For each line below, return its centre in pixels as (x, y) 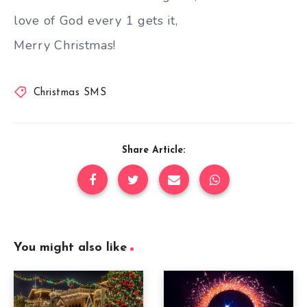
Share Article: (153, 150)
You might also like (70, 247)
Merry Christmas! (65, 45)
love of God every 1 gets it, (96, 21)
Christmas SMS (70, 93)
